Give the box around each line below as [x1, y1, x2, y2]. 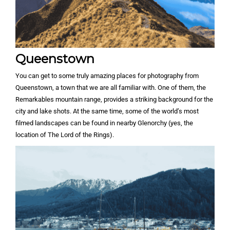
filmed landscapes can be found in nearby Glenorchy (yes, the [15, 119, 193, 127]
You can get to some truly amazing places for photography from [15, 72, 199, 80]
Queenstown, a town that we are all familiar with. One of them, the [15, 84, 206, 92]
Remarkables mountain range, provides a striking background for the [15, 95, 213, 104]
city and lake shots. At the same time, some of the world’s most [15, 107, 199, 116]
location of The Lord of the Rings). [15, 131, 114, 139]
